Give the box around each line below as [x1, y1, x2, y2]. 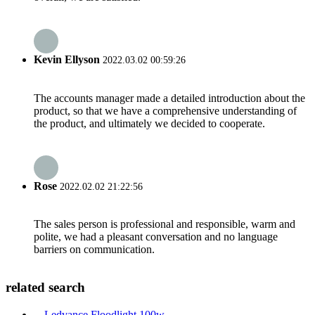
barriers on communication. [34, 243, 155, 256]
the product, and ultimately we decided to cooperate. [34, 117, 265, 129]
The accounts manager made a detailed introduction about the [34, 91, 305, 104]
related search [6, 279, 85, 295]
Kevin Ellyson [34, 53, 100, 66]
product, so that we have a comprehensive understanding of [34, 104, 297, 117]
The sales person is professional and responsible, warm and [34, 218, 295, 231]
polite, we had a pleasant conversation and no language [34, 231, 278, 243]
